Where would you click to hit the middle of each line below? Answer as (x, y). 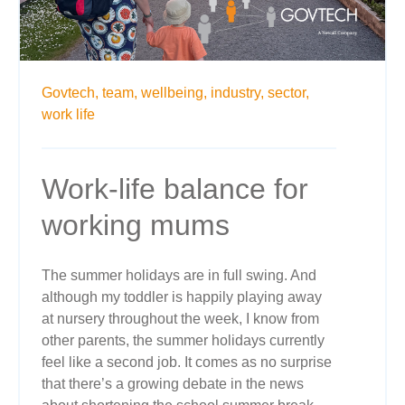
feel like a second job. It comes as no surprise (187, 363)
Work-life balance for (175, 189)
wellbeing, (174, 93)
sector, (288, 93)
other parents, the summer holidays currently (183, 341)
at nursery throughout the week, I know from (180, 319)
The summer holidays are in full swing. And (179, 276)
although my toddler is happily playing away (182, 297)
